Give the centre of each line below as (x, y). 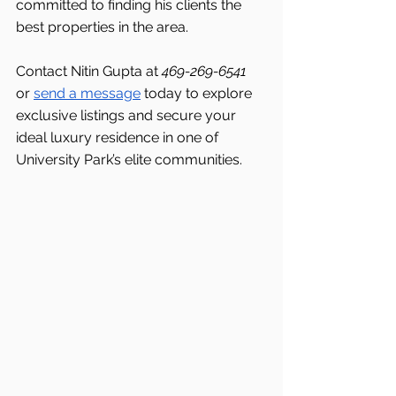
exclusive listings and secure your (128, 116)
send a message (87, 94)
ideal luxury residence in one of (119, 138)
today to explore (198, 94)
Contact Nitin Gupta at (89, 72)
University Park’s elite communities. (129, 160)
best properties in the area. (102, 27)
